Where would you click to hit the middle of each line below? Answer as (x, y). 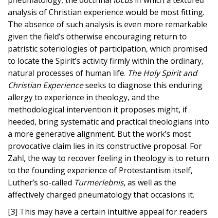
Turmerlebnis (99, 182)
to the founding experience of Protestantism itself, (100, 170)
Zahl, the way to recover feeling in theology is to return (109, 158)
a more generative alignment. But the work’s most (100, 134)
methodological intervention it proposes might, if (98, 109)
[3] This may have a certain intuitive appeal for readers (108, 212)
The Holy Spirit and (163, 73)
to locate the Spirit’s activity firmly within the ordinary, (106, 61)
